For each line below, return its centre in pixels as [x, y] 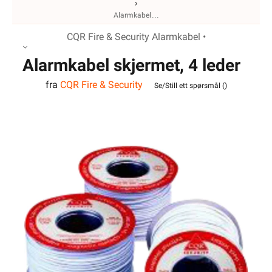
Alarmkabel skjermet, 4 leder [131, 65]
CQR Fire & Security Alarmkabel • [136, 37]
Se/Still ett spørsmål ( [189, 85]
